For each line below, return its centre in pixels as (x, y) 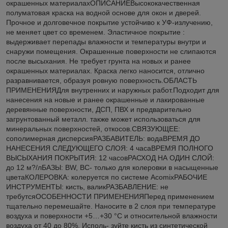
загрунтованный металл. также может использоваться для (103, 119)
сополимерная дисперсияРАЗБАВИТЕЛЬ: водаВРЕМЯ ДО (103, 138)
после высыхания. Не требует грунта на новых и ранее (98, 61)
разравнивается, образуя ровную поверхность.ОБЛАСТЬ (102, 80)
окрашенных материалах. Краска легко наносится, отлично (105, 70)
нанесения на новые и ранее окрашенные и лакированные (105, 99)
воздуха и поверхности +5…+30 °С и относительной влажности (112, 216)
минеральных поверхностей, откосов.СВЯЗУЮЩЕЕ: (93, 129)
